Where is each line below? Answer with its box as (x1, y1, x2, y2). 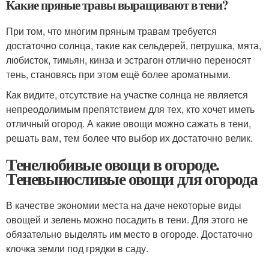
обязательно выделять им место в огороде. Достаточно (6, 227, 253, 241)
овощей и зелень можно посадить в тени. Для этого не (6, 213, 248, 227)
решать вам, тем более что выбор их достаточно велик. (6, 131, 253, 145)
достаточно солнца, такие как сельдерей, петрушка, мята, (6, 38, 261, 53)
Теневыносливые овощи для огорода (6, 166, 258, 192)
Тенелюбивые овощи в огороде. (6, 152, 219, 177)
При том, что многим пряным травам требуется (6, 24, 217, 38)
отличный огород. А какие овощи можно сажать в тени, (6, 116, 251, 131)
